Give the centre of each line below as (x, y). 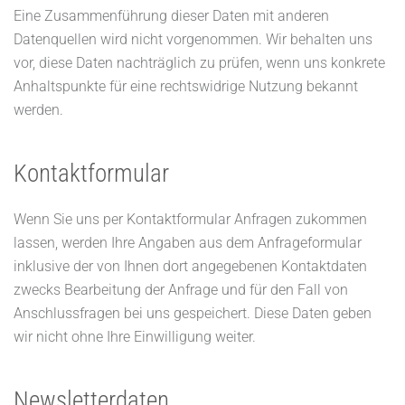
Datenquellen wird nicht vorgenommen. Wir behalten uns (193, 39)
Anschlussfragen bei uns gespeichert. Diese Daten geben (193, 313)
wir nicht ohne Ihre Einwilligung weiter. (135, 337)
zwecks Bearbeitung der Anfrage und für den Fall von (181, 290)
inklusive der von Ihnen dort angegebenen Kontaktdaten (190, 266)
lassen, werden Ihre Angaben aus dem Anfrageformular (188, 243)
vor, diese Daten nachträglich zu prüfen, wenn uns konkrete (199, 63)
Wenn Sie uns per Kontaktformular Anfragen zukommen (190, 219)
